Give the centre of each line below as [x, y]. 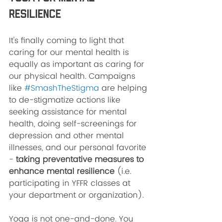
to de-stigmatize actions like [66, 100]
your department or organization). [78, 195]
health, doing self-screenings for [74, 124]
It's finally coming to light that [68, 41]
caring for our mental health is [70, 53]
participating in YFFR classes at [71, 183]
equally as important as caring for [78, 64]
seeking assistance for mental [69, 112]
